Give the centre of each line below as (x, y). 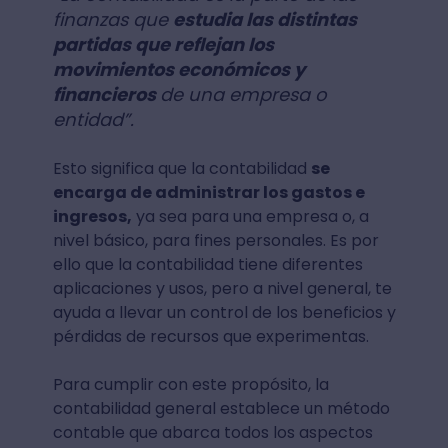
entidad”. (93, 119)
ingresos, (92, 216)
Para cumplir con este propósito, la (190, 384)
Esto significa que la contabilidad (181, 168)
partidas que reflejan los (163, 44)
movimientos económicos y (178, 69)
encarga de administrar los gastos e (208, 192)
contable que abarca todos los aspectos (212, 432)
